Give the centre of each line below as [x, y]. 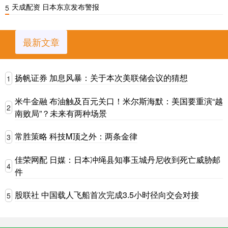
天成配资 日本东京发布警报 [55, 6]
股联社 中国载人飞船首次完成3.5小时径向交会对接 [107, 195]
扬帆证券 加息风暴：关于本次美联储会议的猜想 [101, 78]
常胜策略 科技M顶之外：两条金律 [76, 136]
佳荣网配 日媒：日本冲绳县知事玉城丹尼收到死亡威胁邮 [118, 159]
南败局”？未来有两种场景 [61, 113]
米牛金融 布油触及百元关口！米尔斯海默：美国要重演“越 [119, 101]
